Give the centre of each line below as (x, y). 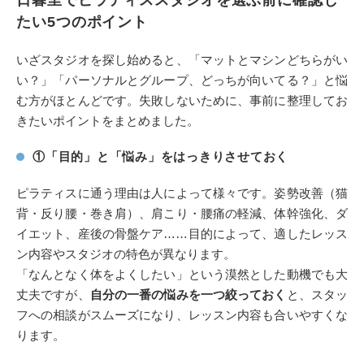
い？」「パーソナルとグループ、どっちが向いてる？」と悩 (182, 80)
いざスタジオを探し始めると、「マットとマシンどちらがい (182, 60)
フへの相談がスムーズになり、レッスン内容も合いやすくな (182, 315)
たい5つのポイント (82, 22)
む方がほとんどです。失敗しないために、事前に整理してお (182, 100)
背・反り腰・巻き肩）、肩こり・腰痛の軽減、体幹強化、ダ (182, 213)
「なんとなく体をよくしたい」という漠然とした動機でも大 (182, 274)
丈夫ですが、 (53, 295)
